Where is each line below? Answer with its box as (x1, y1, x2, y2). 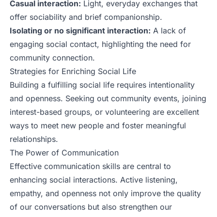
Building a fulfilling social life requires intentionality (10, 79, 195, 90)
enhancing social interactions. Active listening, (10, 174, 178, 185)
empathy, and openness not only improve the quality (10, 188, 201, 198)
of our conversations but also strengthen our (10, 201, 172, 212)
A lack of (151, 25, 186, 35)
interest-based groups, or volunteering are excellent (10, 107, 199, 117)
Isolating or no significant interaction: (10, 25, 151, 35)
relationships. (10, 134, 58, 144)
